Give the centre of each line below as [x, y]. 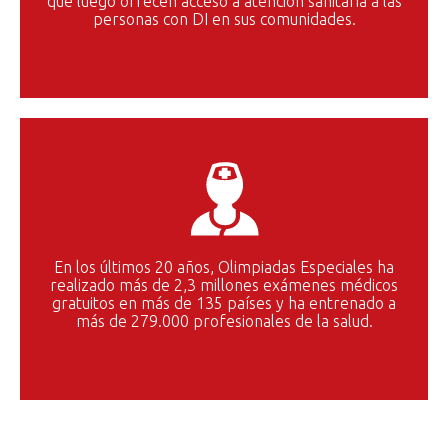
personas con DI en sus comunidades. [224, 18]
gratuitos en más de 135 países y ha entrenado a [224, 302]
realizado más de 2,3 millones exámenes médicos [224, 284]
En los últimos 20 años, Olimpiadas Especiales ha [224, 266]
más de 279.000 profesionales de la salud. [224, 320]
